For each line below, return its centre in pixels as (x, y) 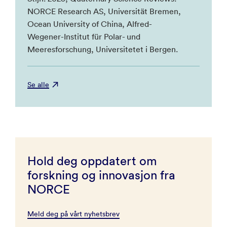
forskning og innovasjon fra (101, 175)
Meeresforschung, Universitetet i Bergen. (103, 49)
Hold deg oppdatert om (92, 160)
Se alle (38, 84)
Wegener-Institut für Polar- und (84, 36)
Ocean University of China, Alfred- (90, 24)
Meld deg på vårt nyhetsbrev (73, 214)
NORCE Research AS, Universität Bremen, (104, 11)
